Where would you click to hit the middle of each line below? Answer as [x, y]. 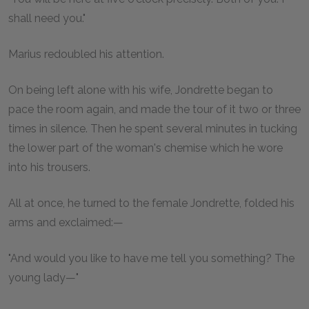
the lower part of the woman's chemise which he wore [146, 148]
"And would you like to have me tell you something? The [151, 258]
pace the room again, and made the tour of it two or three [154, 109]
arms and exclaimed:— [66, 222]
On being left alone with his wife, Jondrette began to [141, 90]
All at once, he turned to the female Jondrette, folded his [151, 203]
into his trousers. [49, 167]
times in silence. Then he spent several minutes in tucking [153, 128]
